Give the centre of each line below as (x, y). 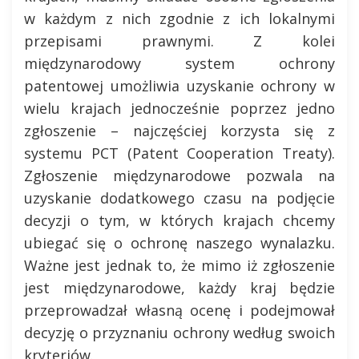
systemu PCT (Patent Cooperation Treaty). (179, 153)
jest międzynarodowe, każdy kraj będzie (179, 288)
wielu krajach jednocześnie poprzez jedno (179, 108)
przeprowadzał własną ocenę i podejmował (179, 310)
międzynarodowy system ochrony (179, 63)
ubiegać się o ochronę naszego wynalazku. (179, 243)
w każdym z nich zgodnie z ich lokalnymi (179, 18)
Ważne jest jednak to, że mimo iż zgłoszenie (179, 265)
